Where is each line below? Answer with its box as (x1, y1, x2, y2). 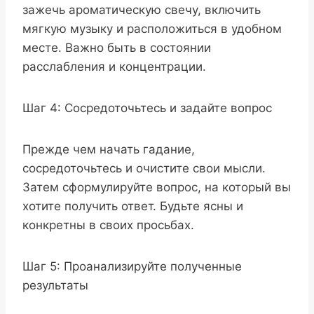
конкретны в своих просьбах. (22, 217, 194, 232)
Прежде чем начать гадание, (22, 142, 195, 156)
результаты (22, 278, 88, 292)
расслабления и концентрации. (22, 59, 206, 74)
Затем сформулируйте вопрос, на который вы (22, 179, 291, 194)
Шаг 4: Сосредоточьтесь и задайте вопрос (22, 100, 272, 115)
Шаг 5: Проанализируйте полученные (22, 259, 242, 273)
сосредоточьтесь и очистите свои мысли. (22, 161, 266, 175)
